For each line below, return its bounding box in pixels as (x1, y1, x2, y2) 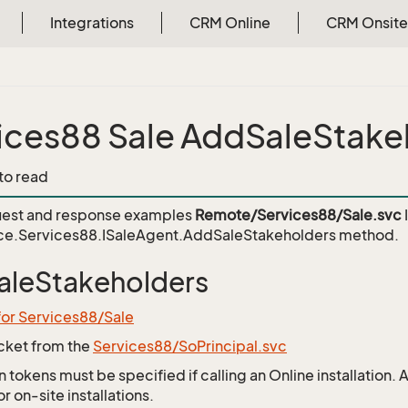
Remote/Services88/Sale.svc (195, 206, 402, 224)
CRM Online (189, 14, 270, 32)
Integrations (49, 14, 134, 32)
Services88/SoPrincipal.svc (93, 337, 287, 355)
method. (336, 226, 399, 244)
